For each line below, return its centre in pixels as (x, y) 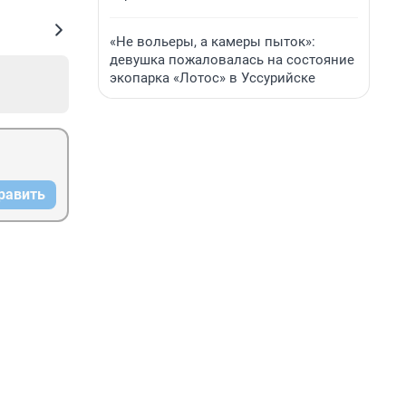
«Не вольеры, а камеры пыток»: (213, 42)
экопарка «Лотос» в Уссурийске (213, 78)
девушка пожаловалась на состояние (232, 60)
